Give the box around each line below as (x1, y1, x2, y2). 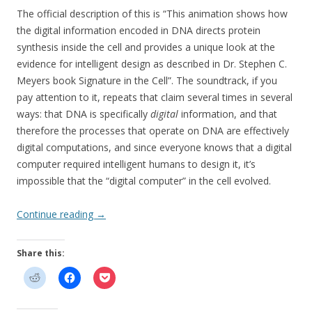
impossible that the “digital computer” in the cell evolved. (17, 174, 271, 188)
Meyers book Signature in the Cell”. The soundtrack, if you (17, 74, 277, 88)
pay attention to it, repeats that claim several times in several (17, 91, 292, 104)
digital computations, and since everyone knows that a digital (17, 141, 292, 155)
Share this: (17, 247, 65, 260)
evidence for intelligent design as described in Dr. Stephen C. (17, 57, 287, 71)
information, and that (178, 107, 277, 121)
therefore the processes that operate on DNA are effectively (17, 124, 289, 138)
